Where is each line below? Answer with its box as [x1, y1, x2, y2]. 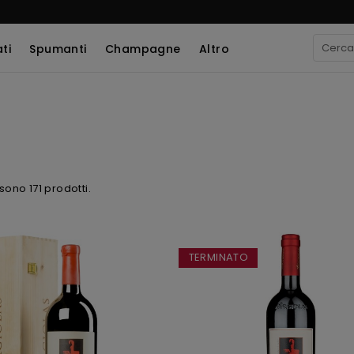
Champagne [105, 41, 181, 57]
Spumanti [29, 41, 87, 57]
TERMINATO [188, 250, 249, 265]
